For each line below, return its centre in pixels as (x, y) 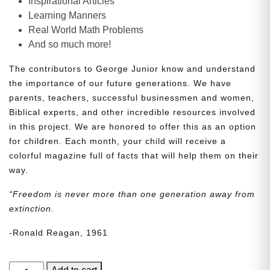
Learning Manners (67, 16)
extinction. (32, 209)
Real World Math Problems (86, 30)
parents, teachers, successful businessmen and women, (132, 98)
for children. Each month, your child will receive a (118, 141)
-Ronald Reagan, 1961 (58, 233)
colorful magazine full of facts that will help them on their (134, 156)
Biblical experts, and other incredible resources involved (132, 112)
